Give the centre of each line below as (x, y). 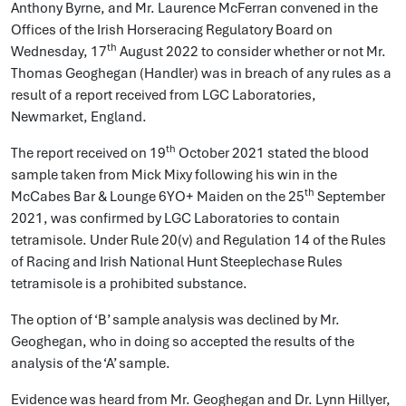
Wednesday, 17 (59, 52)
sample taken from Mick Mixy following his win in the (174, 175)
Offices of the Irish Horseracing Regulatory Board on (172, 30)
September (350, 197)
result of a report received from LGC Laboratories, (164, 95)
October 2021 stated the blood (272, 153)
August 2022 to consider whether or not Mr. (251, 52)
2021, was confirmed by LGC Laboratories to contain (175, 218)
